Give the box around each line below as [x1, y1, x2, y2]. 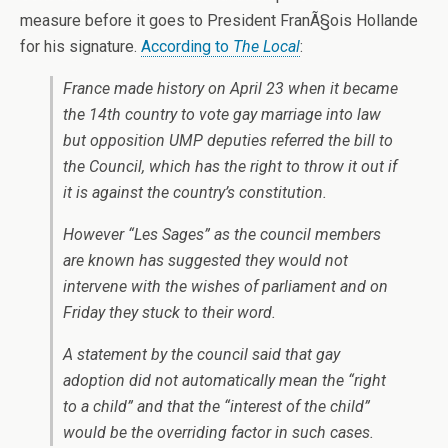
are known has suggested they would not [63, 251, 348, 270]
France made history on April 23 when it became [63, 79, 398, 98]
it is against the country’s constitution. [63, 183, 327, 202]
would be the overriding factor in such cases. [63, 423, 374, 442]
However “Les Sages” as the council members [63, 225, 381, 244]
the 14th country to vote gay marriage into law [63, 105, 381, 124]
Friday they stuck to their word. [63, 303, 276, 322]
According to [141, 37, 233, 56]
